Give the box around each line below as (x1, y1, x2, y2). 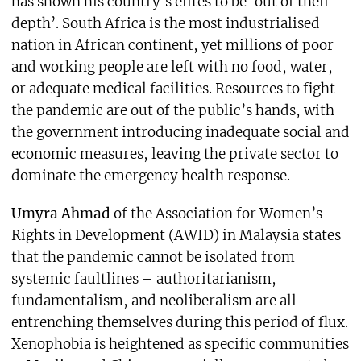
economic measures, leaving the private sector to (10, 145, 338, 164)
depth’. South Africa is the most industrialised (10, 15, 320, 33)
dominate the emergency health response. (10, 167, 290, 185)
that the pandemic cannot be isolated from (10, 248, 295, 267)
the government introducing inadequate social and (10, 123, 350, 142)
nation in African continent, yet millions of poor (10, 36, 334, 55)
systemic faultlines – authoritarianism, (10, 270, 276, 288)
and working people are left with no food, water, (10, 58, 333, 77)
